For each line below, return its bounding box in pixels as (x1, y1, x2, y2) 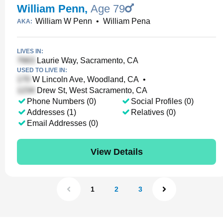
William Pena (103, 17, 150, 25)
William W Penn (35, 17, 92, 25)
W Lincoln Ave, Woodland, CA (30, 75, 139, 84)
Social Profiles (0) (130, 97, 194, 106)
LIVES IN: (17, 48, 43, 55)
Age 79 (91, 2, 125, 15)
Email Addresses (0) (27, 119, 98, 127)
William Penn (17, 2, 85, 15)
